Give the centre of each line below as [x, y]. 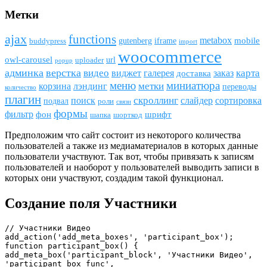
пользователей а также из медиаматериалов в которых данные [131, 146]
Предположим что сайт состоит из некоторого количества [123, 135]
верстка [63, 73]
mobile [247, 41]
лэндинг [90, 86]
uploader [89, 60]
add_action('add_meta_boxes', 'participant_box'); [119, 237]
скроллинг [156, 100]
